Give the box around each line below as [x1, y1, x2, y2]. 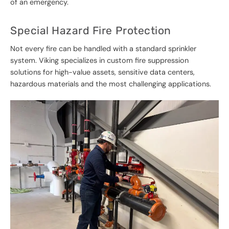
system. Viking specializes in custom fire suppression [10, 56, 189, 65]
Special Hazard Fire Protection [10, 24, 171, 37]
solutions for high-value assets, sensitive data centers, [10, 67, 195, 77]
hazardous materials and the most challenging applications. [10, 79, 211, 89]
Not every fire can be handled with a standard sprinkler [10, 44, 196, 54]
